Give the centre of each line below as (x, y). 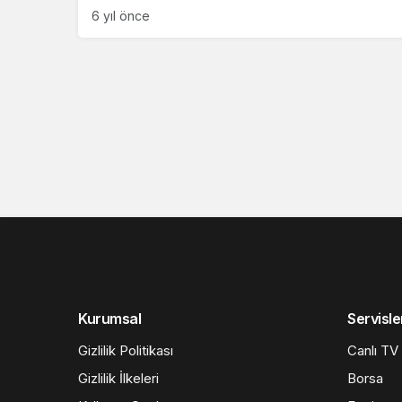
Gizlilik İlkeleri (118, 378)
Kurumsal (110, 318)
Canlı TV (373, 350)
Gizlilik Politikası (126, 350)
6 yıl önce (121, 16)
